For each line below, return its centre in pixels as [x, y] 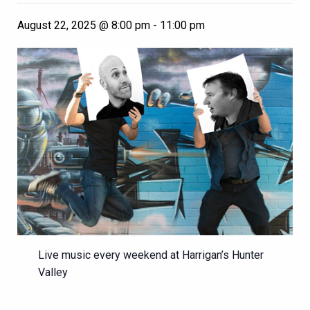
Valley [53, 273]
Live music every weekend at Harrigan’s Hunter [151, 255]
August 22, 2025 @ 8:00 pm [84, 25]
